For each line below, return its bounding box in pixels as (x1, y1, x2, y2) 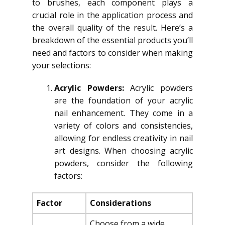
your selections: (32, 60, 91, 71)
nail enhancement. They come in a (54, 107, 193, 119)
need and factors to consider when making (32, 47, 193, 58)
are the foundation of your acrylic (54, 95, 193, 106)
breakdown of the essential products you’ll (32, 35, 193, 46)
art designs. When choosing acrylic (54, 145, 193, 156)
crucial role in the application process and (32, 10, 193, 21)
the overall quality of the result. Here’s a (32, 22, 193, 33)
